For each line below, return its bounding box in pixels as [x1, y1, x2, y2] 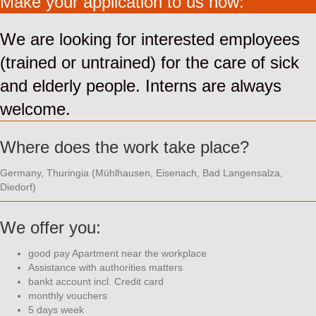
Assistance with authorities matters [28, 262, 183, 274]
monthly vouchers [28, 290, 107, 302]
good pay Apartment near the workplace [28, 248, 207, 260]
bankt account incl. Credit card [28, 276, 164, 288]
